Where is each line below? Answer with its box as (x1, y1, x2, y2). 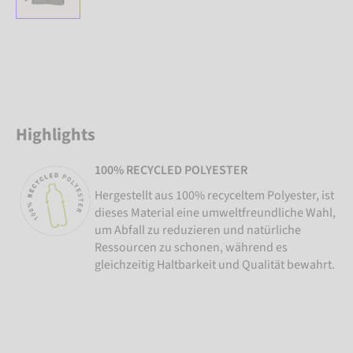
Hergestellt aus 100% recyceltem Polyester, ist (95, 186, 334, 204)
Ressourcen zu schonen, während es (95, 238, 288, 256)
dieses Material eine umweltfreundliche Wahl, (95, 203, 336, 221)
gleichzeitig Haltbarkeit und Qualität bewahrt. (95, 255, 335, 273)
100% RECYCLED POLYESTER (95, 161, 247, 179)
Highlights (16, 121, 95, 147)
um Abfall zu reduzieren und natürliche (95, 221, 301, 239)
